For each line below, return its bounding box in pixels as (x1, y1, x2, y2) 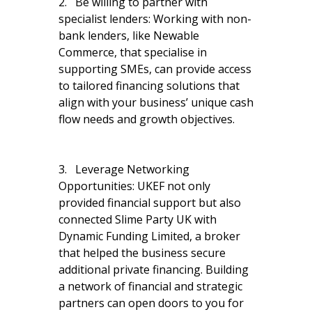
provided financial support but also (58, 194, 241, 210)
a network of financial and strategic (58, 278, 242, 294)
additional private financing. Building (58, 261, 249, 277)
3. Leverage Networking (58, 161, 189, 177)
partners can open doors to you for (58, 295, 244, 311)
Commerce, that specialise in (58, 44, 207, 60)
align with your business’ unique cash (58, 94, 253, 110)
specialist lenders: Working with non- (58, 10, 251, 26)
